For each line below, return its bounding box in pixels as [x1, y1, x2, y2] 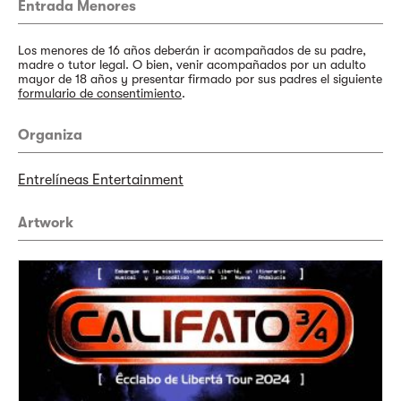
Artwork [18, 215, 73, 231]
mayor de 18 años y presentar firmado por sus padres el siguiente [18, 72, 382, 86]
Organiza [18, 127, 82, 143]
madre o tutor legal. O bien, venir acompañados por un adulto [18, 57, 366, 72]
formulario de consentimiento [18, 86, 182, 100]
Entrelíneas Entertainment [18, 172, 183, 188]
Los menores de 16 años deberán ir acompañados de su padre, [18, 43, 366, 57]
